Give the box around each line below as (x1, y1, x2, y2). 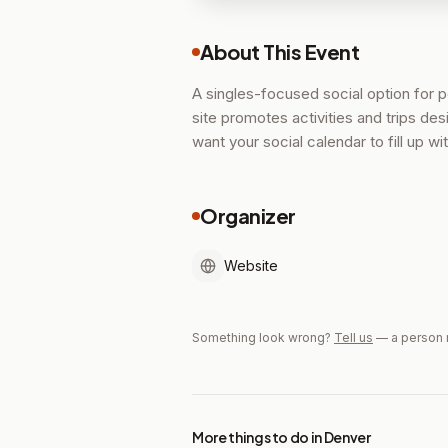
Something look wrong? (192, 330, 331, 345)
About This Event (200, 39, 359, 64)
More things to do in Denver (192, 428, 371, 446)
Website (224, 257, 278, 274)
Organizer (200, 203, 296, 228)
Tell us (334, 330, 373, 345)
